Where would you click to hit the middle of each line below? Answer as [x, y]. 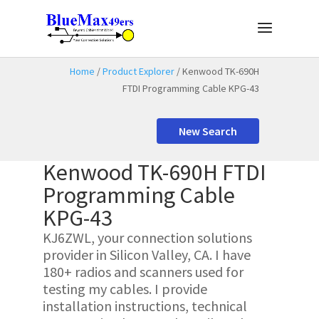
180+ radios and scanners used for [143, 272]
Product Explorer [139, 71]
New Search [208, 131]
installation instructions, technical [145, 306]
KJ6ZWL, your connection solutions [147, 237]
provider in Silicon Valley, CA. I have [146, 255]
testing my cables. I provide [125, 289]
